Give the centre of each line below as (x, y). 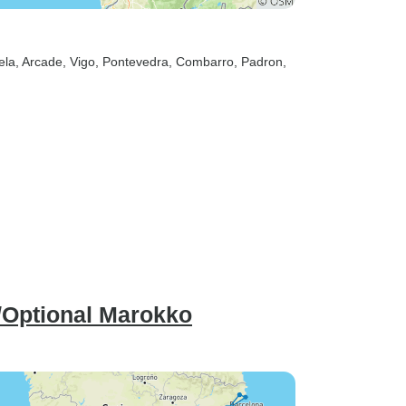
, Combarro (201, 62)
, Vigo (79, 62)
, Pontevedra (132, 62)
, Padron (258, 62)
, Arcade (39, 62)
